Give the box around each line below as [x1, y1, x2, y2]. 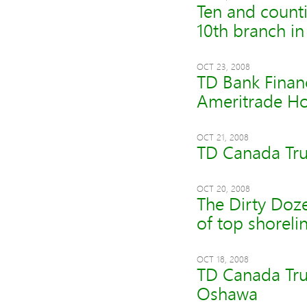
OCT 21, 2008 [196, 131, 249, 143]
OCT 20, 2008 [196, 182, 250, 195]
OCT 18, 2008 [196, 253, 249, 265]
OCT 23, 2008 [196, 60, 250, 73]
